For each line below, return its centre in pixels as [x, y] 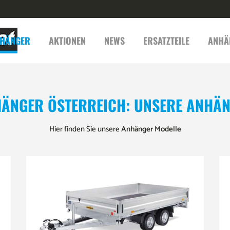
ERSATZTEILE [166, 41]
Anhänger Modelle [151, 129]
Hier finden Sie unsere [85, 129]
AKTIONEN [67, 41]
